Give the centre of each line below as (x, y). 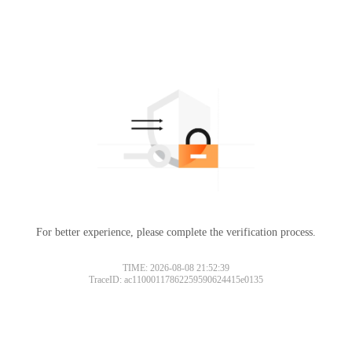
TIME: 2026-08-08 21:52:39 (176, 268)
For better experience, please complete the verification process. (176, 232)
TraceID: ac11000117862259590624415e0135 (176, 279)
